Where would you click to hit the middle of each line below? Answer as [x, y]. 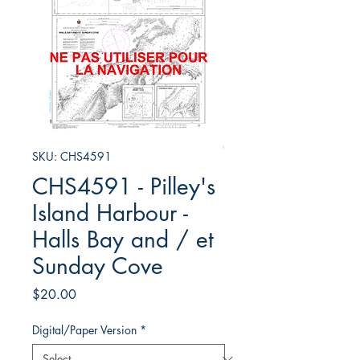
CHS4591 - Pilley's [124, 187]
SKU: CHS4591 [72, 157]
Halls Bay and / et [123, 240]
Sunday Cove [98, 266]
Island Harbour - [110, 213]
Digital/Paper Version [84, 330]
